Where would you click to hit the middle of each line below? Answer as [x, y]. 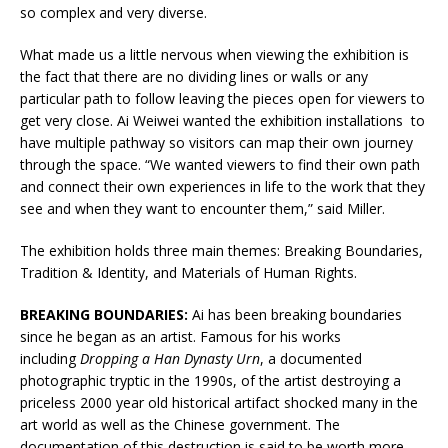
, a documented [311, 359]
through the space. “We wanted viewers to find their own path [220, 165]
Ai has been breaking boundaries [295, 315]
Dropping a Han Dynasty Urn [170, 359]
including [50, 359]
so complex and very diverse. [113, 13]
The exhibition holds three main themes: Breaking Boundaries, [221, 251]
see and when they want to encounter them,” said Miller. [202, 209]
